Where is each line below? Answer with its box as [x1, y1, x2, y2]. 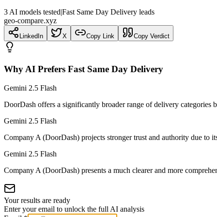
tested [41, 8, 61, 16]
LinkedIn [19, 32, 43, 40]
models [19, 8, 41, 16]
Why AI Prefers [4, 63, 68, 74]
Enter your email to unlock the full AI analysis [4, 204, 144, 213]
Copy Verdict [134, 32, 170, 40]
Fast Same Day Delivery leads [62, 8, 155, 16]
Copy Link [86, 32, 114, 40]
